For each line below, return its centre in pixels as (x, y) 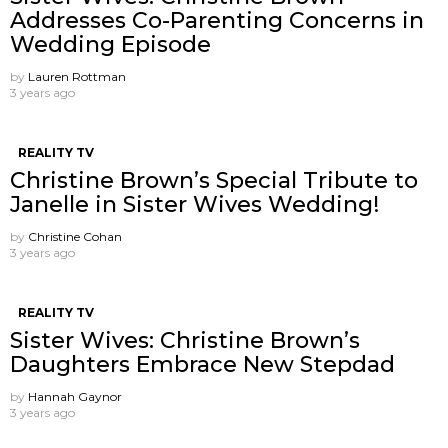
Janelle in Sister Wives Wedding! (194, 204)
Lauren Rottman (77, 76)
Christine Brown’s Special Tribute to (214, 180)
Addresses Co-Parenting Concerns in (217, 20)
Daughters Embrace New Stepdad (202, 364)
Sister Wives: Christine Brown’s (185, 340)
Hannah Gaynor (75, 396)
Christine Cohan (75, 236)
